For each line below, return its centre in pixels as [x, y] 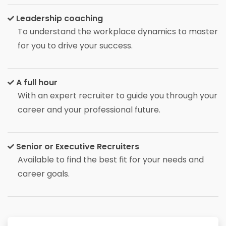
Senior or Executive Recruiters [77, 147]
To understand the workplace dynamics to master [118, 32]
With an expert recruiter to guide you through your [118, 96]
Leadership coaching [59, 18]
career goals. [44, 174]
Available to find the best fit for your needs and [111, 160]
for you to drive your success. [75, 46]
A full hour [36, 82]
